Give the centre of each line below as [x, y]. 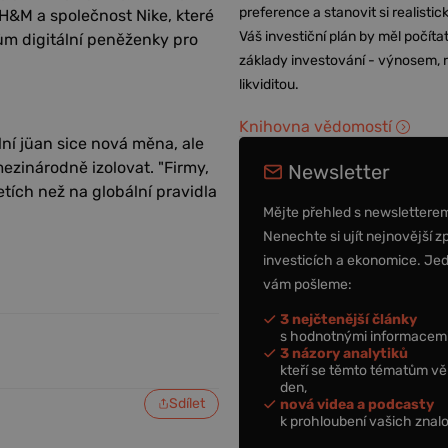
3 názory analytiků [344, 353]
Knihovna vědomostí [316, 126]
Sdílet [187, 403]
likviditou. [269, 84]
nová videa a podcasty [357, 404]
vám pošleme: [308, 284]
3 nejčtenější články [349, 319]
